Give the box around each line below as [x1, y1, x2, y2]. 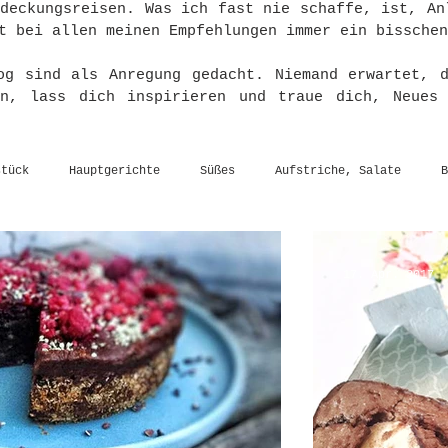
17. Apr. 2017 [343, 268, 434, 282]
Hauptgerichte [69, 163, 160, 178]
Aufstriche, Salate [275, 163, 401, 178]
